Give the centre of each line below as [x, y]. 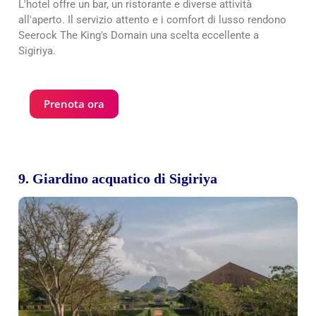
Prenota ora [74, 103]
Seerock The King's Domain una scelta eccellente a [139, 35]
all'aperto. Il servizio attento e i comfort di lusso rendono [152, 19]
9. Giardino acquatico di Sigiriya [118, 178]
